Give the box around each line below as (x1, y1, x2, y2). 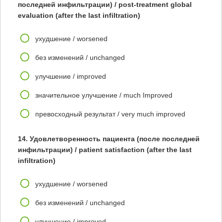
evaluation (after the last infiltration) (18, 11, 140, 19)
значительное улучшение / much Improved (35, 91, 172, 99)
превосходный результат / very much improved (35, 110, 185, 118)
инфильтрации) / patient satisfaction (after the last (18, 146, 192, 154)
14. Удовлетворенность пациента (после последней (18, 135, 200, 143)
